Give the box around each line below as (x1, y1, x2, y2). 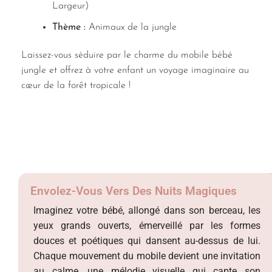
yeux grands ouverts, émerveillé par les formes (33, 219, 260, 231)
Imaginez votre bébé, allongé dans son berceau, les (33, 204, 260, 216)
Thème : (52, 22, 86, 33)
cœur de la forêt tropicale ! (21, 80, 131, 90)
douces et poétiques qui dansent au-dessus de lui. (33, 234, 260, 246)
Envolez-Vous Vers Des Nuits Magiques (30, 183, 237, 198)
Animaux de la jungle (85, 22, 177, 33)
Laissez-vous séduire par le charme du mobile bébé (21, 50, 233, 60)
